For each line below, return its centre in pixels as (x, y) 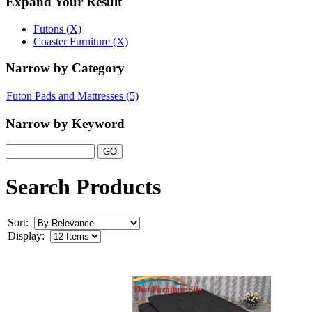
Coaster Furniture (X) (81, 41)
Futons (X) (57, 29)
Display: (26, 236)
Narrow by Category (65, 68)
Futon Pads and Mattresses (65, 95)
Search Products (83, 186)
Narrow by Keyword (65, 123)
